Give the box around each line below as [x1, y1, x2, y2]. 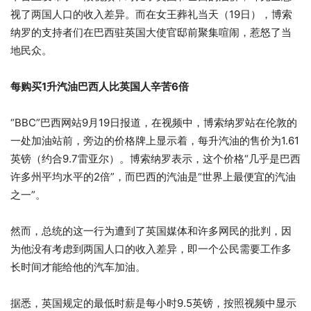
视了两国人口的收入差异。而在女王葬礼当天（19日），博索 [10, 8, 292, 22]
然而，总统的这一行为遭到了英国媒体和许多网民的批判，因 [10, 224, 292, 238]
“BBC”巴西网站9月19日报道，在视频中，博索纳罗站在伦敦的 [10, 116, 297, 130]
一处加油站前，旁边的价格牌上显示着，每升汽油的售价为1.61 [10, 134, 299, 148]
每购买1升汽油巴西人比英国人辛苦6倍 [10, 80, 189, 94]
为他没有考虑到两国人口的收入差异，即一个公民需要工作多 [10, 242, 292, 256]
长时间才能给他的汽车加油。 [10, 260, 146, 274]
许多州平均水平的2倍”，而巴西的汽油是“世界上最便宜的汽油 [10, 170, 296, 184]
